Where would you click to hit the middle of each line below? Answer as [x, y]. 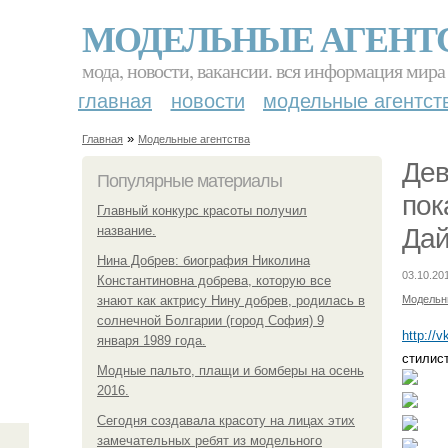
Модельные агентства [194, 139]
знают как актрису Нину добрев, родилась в [231, 300]
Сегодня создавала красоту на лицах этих [226, 420]
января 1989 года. [151, 340]
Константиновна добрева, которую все [214, 280]
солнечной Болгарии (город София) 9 [210, 320]
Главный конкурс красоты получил [202, 210]
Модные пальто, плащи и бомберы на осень [230, 370]
